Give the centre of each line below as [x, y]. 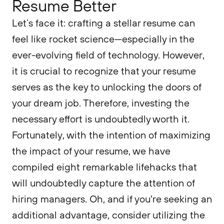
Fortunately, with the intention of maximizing [111, 135]
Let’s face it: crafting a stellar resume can [103, 23]
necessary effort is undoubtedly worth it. [101, 119]
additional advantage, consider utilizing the [108, 215]
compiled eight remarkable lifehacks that [104, 167]
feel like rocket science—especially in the [103, 39]
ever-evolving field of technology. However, [108, 55]
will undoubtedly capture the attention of [103, 183]
